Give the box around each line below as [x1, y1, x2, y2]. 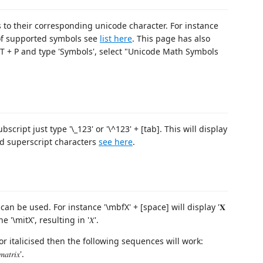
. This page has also [132, 32, 210, 44]
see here [99, 136, 133, 147]
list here [100, 32, 132, 44]
